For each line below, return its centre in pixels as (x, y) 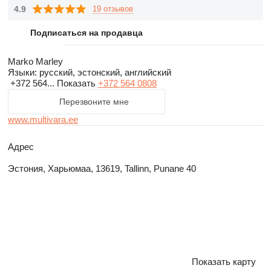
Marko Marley (35, 61)
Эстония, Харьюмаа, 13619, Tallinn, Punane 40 (102, 168)
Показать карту (224, 262)
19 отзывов (113, 8)
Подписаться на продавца (87, 33)
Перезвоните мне (94, 102)
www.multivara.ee (43, 119)
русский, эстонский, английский (104, 72)
